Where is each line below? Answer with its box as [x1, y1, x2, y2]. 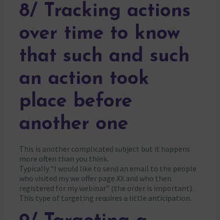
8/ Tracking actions [19, 1, 191, 21]
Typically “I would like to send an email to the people [19, 163, 196, 173]
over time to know [19, 24, 180, 44]
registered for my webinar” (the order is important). [19, 183, 193, 193]
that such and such [19, 47, 190, 66]
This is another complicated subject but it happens [19, 143, 190, 154]
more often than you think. [19, 153, 109, 164]
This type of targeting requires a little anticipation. [19, 192, 192, 203]
